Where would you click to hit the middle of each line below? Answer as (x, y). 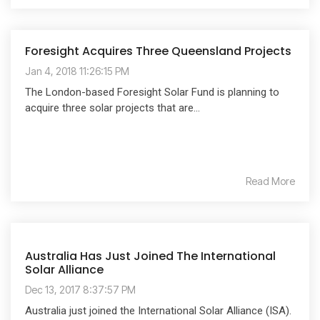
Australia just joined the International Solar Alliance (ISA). (158, 310)
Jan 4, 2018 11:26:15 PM (77, 71)
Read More (270, 181)
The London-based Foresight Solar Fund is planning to (152, 92)
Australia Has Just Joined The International (150, 256)
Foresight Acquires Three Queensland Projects (158, 51)
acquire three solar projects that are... (112, 107)
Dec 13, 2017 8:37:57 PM (80, 289)
